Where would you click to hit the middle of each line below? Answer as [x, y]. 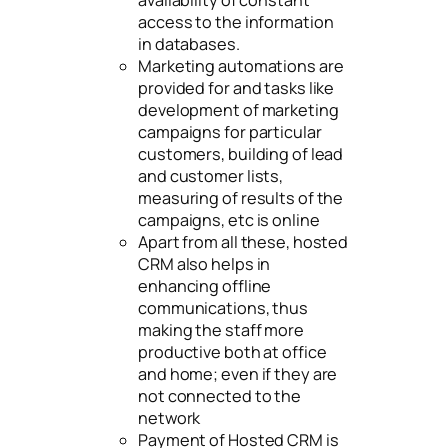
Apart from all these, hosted [243, 241]
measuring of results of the [241, 197]
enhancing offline [205, 285]
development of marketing [238, 109]
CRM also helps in [204, 263]
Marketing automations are [241, 65]
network [169, 417]
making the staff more [221, 329]
